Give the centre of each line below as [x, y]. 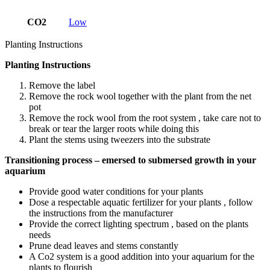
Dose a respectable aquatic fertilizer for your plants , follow [141, 202]
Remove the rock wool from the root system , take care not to [145, 118]
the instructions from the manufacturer [101, 213]
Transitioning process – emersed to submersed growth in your [130, 160]
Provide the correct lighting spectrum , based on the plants [139, 224]
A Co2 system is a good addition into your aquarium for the [142, 256]
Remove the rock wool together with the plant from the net [140, 96]
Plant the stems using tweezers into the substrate [120, 139]
